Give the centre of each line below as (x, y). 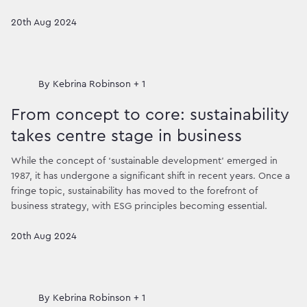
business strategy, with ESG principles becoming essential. (139, 207)
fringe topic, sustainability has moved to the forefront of (134, 192)
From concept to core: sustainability (150, 115)
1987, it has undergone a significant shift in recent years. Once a (150, 176)
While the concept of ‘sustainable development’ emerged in (144, 161)
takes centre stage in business (126, 136)
